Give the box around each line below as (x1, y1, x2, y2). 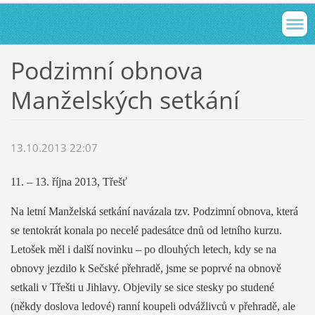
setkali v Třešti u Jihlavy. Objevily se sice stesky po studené (10, 281, 274, 294)
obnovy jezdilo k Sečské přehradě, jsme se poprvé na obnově (10, 262, 281, 275)
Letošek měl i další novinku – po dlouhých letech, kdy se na (10, 243, 276, 256)
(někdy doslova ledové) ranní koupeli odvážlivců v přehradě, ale (10, 300, 295, 313)
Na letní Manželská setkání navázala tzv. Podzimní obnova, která (10, 205, 298, 218)
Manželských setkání (10, 83, 240, 116)
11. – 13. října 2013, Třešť (10, 176, 127, 188)
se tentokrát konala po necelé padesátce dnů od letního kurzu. (10, 224, 282, 237)
